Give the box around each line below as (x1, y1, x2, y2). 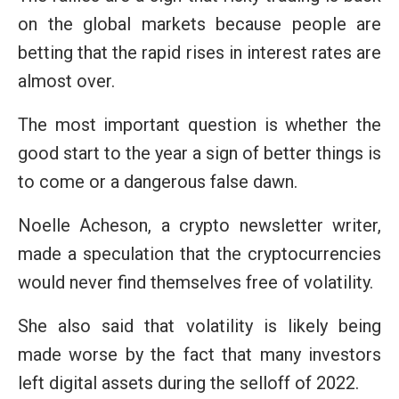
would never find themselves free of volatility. (18, 272, 373, 294)
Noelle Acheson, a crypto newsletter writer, (18, 215, 381, 237)
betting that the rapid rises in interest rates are (18, 42, 381, 64)
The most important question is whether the (18, 114, 381, 136)
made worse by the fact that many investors (18, 344, 381, 366)
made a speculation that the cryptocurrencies (18, 243, 381, 265)
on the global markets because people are (18, 13, 381, 36)
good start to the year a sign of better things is (18, 142, 381, 165)
